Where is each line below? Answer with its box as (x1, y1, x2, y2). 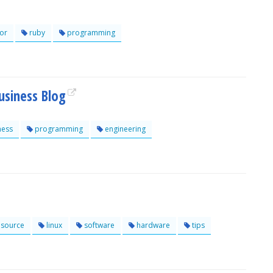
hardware (135, 220, 170, 230)
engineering (103, 124, 146, 134)
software (82, 220, 115, 230)
